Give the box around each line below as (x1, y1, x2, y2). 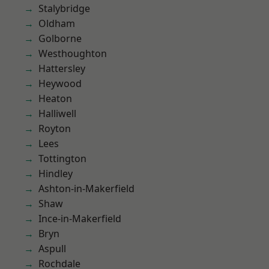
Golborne (38, 32, 82, 45)
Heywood (38, 77, 82, 90)
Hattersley (38, 62, 85, 75)
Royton (38, 122, 71, 135)
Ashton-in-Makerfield (38, 182, 134, 195)
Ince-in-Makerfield (38, 212, 121, 225)
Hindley (38, 167, 73, 180)
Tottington (38, 152, 86, 165)
